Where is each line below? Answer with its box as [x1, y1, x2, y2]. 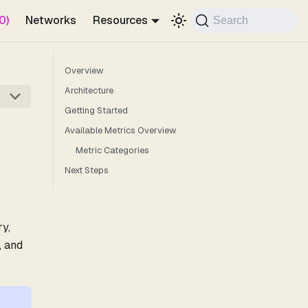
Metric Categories [76, 144, 149, 156]
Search [213, 14, 249, 26]
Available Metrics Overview [65, 124, 176, 136]
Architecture [65, 85, 113, 96]
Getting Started [65, 104, 128, 116]
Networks [25, 13, 76, 27]
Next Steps [65, 164, 109, 176]
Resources [92, 13, 148, 27]
